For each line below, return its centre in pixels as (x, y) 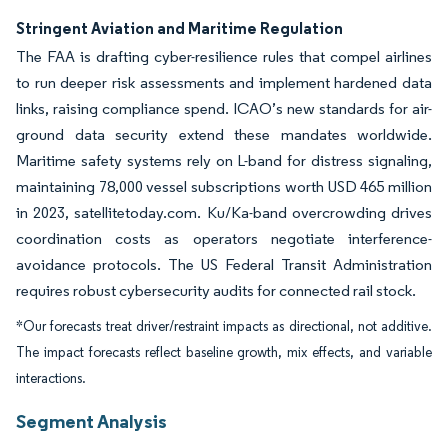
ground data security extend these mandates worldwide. (224, 134)
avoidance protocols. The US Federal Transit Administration (224, 264)
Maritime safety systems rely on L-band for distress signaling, (224, 160)
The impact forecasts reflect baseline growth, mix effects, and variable (224, 352)
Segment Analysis (91, 421)
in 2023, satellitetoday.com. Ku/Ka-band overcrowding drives (224, 212)
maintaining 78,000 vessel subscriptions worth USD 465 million (224, 186)
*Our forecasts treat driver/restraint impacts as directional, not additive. (224, 326)
